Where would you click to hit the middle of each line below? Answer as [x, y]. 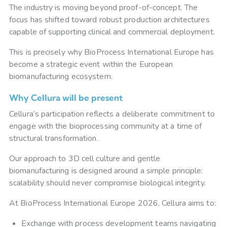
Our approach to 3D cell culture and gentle [85, 159]
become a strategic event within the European [91, 65]
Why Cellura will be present [66, 98]
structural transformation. [54, 139]
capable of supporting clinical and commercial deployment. [112, 32]
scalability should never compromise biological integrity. [107, 183]
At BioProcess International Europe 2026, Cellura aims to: [112, 203]
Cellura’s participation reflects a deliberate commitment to [112, 114]
